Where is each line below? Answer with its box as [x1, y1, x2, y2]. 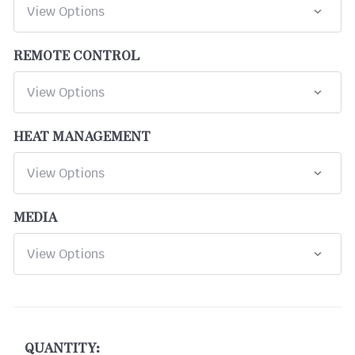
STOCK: [13, 326, 52, 341]
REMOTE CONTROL [13, 44, 139, 64]
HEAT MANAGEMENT [13, 125, 151, 145]
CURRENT [13, 309, 63, 324]
